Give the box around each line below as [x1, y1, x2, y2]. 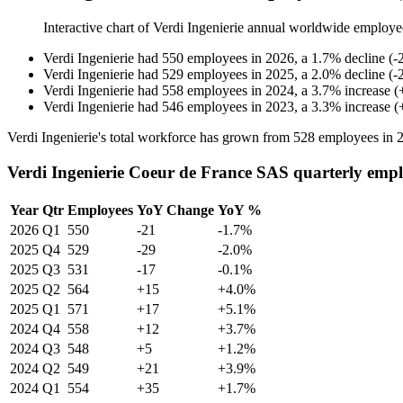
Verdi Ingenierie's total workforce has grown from [7, 130, 293, 146]
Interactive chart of [43, 20, 153, 36]
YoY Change [137, 201, 214, 218]
